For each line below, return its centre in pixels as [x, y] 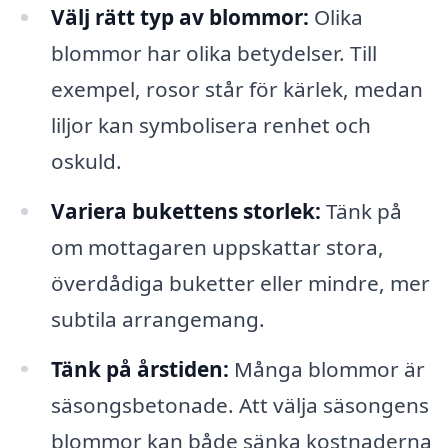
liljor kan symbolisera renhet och [210, 124]
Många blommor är [326, 368]
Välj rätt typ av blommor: [179, 16]
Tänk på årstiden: [139, 368]
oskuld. [86, 160]
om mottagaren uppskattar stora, [217, 246]
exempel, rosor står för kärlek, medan [236, 88]
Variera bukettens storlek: [185, 210]
